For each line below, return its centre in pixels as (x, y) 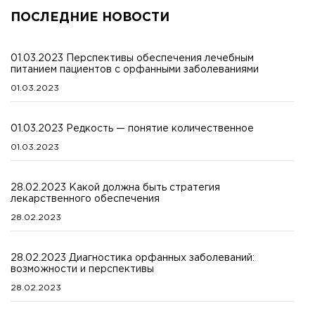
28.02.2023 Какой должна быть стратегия (115, 188)
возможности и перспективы (82, 270)
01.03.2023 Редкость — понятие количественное (132, 129)
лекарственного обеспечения (85, 199)
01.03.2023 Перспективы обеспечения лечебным (132, 59)
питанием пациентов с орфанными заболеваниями (135, 70)
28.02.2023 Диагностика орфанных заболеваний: (133, 258)
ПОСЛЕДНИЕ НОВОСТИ (90, 18)
